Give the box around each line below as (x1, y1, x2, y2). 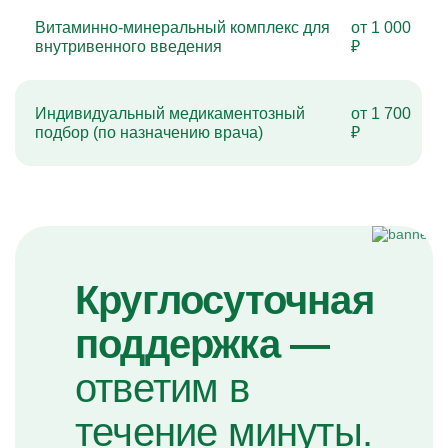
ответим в (75, 366, 249, 410)
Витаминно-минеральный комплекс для (35, 19, 330, 36)
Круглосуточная (75, 278, 374, 322)
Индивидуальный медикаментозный (35, 105, 305, 122)
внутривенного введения (35, 38, 222, 55)
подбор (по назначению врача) (35, 124, 263, 141)
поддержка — (75, 322, 330, 366)
